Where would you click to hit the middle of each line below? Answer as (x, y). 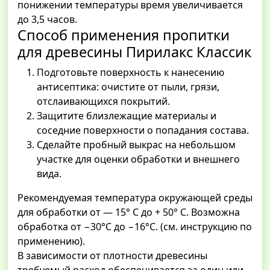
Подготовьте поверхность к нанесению (130, 73)
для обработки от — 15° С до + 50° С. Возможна (129, 212)
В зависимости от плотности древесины (112, 256)
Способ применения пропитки (124, 35)
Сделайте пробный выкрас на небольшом (136, 145)
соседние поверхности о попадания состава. (143, 130)
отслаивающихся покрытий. (103, 102)
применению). (51, 241)
